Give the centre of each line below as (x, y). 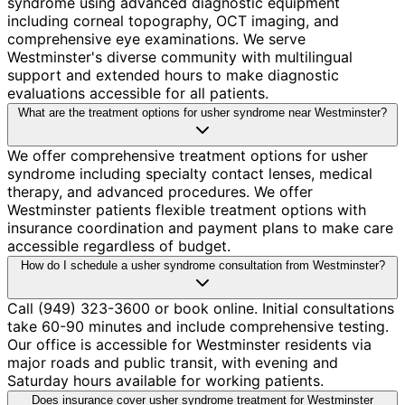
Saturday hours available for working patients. (165, 380)
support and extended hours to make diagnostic (173, 75)
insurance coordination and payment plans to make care (200, 227)
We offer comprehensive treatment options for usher (188, 155)
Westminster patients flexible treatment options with (187, 209)
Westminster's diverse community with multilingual (180, 57)
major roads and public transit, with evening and (173, 362)
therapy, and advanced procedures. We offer (160, 191)
